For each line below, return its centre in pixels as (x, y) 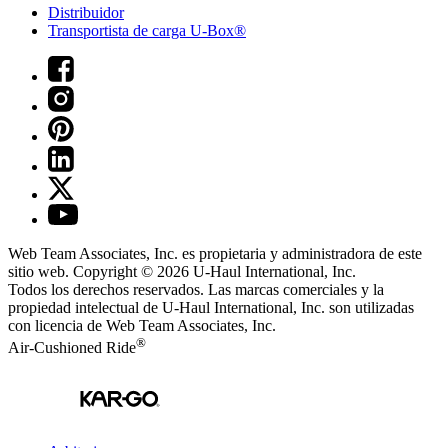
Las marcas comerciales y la (296, 289)
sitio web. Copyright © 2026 (100, 271)
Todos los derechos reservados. (108, 289)
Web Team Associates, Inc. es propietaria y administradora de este (215, 253)
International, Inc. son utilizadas (312, 307)
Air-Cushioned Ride (72, 348)
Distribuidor (86, 12)
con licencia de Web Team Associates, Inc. (142, 325)
